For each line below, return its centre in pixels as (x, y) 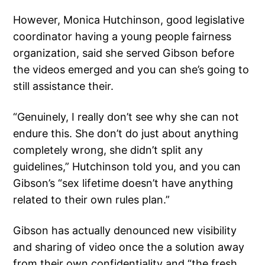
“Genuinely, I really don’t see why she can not (126, 117)
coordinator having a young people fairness (122, 37)
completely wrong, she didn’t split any (108, 150)
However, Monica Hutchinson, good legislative (129, 20)
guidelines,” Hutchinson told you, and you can (127, 167)
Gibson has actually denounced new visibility (125, 231)
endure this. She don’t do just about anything (126, 134)
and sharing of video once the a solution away (129, 247)
